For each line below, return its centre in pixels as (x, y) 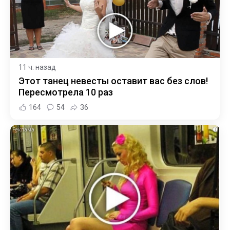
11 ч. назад (37, 68)
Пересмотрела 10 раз (66, 92)
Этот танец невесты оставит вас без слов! (113, 81)
